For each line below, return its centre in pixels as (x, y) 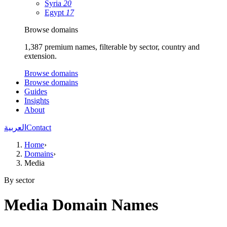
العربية (15, 127)
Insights (37, 101)
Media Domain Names (81, 205)
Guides (36, 91)
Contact (39, 127)
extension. (41, 56)
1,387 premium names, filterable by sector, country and (112, 47)
